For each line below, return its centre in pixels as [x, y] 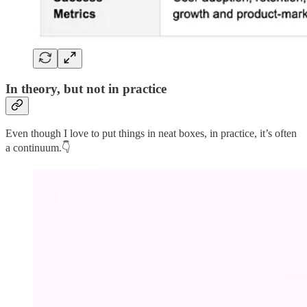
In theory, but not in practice [86, 88]
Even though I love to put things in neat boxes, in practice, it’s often [151, 134]
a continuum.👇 [38, 148]
